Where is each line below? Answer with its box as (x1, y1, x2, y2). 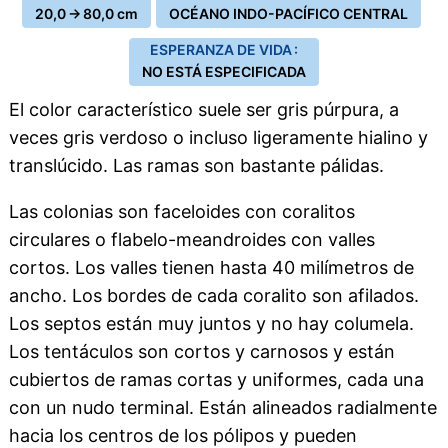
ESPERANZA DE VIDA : (149, 41, 298, 58)
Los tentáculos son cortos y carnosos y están (8, 341, 395, 362)
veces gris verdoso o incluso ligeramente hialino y (8, 127, 428, 148)
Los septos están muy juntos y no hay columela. (8, 313, 414, 334)
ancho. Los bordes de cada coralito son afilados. (8, 285, 419, 306)
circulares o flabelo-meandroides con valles (8, 229, 375, 250)
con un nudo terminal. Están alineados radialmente (8, 397, 437, 418)
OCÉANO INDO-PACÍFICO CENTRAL (168, 5, 408, 22)
